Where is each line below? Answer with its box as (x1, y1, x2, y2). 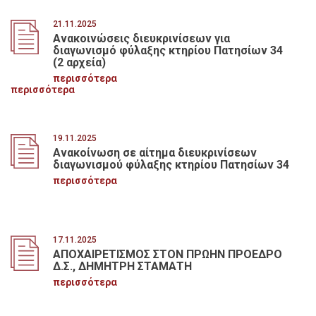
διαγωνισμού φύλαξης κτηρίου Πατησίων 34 (52, 157, 289, 171)
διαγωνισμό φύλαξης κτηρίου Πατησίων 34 (52, 43, 283, 57)
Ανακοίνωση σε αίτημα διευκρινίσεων (52, 145, 257, 159)
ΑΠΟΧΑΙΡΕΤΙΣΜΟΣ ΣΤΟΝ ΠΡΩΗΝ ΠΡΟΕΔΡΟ (52, 248, 282, 262)
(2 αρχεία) (52, 55, 106, 69)
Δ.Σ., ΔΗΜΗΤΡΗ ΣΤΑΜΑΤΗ (52, 260, 192, 274)
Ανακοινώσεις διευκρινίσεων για (52, 31, 230, 45)
